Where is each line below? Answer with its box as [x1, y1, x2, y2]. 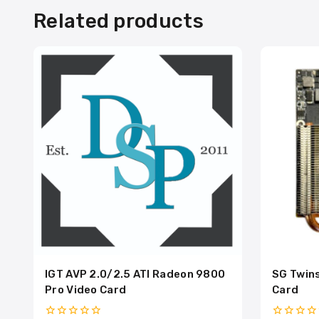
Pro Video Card [45, 283, 127, 296]
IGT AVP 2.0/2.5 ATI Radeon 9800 [45, 267, 226, 281]
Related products [33, 9, 204, 33]
